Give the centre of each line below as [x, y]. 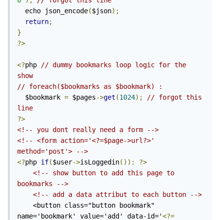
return [37, 22]
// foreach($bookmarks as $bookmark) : [92, 87]
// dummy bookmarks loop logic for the [113, 65]
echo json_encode [56, 11]
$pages [82, 97]
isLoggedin [100, 162]
